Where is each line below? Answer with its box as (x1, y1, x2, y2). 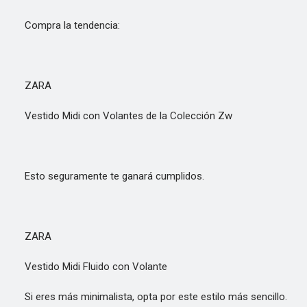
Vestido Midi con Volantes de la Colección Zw (8, 110, 232, 122)
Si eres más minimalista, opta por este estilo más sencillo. (8, 291, 287, 303)
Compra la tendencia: (8, 19, 120, 32)
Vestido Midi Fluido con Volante (8, 260, 167, 273)
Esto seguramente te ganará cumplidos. (8, 170, 204, 182)
